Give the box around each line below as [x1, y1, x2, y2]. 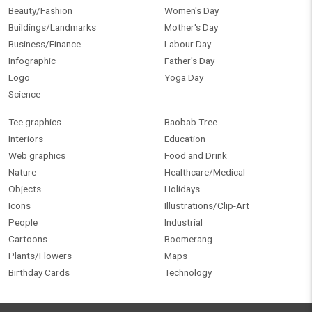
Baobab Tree [164, 116, 217, 128]
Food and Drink [164, 150, 227, 162]
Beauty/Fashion [8, 5, 72, 17]
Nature [8, 166, 36, 178]
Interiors [8, 133, 43, 145]
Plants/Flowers [8, 250, 72, 262]
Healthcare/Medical [164, 166, 245, 178]
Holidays [164, 183, 200, 195]
